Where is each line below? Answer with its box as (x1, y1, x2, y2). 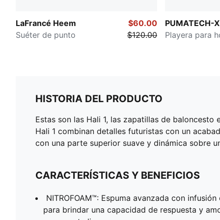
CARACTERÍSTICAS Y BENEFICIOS (35, 169, 200, 182)
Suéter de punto (16, 30, 76, 40)
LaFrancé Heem (16, 18, 76, 28)
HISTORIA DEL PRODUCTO (35, 93, 163, 105)
